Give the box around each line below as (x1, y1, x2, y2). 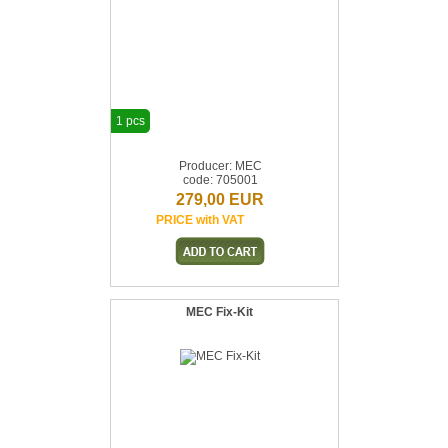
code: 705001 (182, 173, 258, 187)
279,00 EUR (176, 191, 264, 208)
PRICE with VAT (156, 213, 244, 227)
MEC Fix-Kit (185, 305, 253, 319)
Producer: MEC (178, 159, 262, 173)
